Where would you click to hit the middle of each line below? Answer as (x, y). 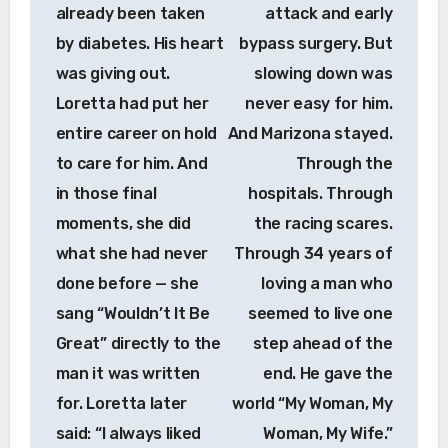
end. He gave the (328, 373)
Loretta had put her (132, 103)
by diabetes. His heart (139, 43)
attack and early (329, 13)
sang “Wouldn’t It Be (132, 313)
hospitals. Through (320, 193)
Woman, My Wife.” (328, 433)
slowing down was (323, 73)
